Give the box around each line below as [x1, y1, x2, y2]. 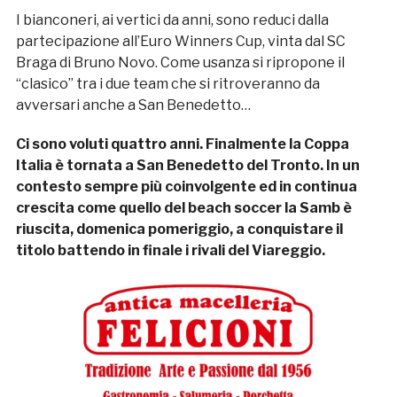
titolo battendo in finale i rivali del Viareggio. [15, 242, 325, 260]
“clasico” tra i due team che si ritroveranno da [15, 75, 320, 93]
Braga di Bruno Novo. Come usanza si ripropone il [15, 54, 345, 72]
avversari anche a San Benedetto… [15, 97, 251, 114]
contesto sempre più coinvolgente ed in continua [15, 178, 357, 196]
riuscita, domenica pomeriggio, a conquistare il [15, 221, 343, 238]
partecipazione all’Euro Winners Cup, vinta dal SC [15, 33, 346, 51]
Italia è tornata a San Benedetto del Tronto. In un [15, 157, 360, 175]
